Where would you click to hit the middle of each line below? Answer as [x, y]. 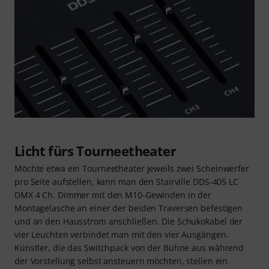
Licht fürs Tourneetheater [95, 151]
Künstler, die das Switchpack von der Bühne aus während [129, 248]
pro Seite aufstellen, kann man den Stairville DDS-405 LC [126, 182]
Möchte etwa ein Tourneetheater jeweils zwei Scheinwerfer [132, 169]
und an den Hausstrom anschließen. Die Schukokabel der [129, 222]
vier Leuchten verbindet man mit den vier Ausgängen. [122, 235]
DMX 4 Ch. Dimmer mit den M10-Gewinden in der [113, 195]
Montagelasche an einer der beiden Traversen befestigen [129, 208]
